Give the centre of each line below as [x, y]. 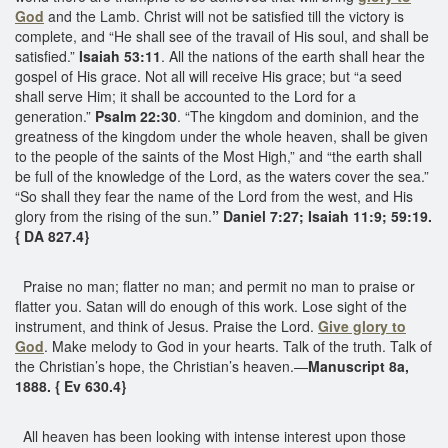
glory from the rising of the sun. [113, 215]
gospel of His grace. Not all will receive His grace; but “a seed [208, 75]
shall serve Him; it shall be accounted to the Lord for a [185, 95]
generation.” [55, 115]
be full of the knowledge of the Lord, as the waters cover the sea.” [222, 175]
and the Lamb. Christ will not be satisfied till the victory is [224, 15]
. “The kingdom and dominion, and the [298, 115]
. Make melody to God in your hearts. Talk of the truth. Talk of [238, 345]
